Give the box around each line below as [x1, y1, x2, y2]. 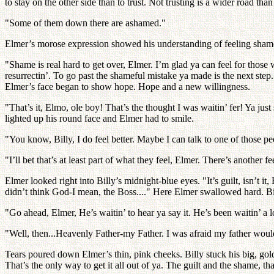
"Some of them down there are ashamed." [5, 18, 166, 28]
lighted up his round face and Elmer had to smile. [5, 113, 194, 124]
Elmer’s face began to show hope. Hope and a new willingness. [5, 81, 250, 92]
